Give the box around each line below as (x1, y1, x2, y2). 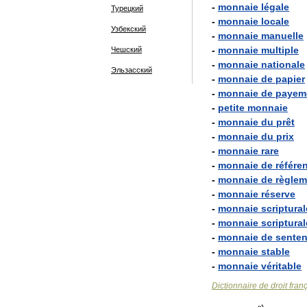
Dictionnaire (212, 281, 257, 291)
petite (218, 102, 245, 113)
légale (261, 1, 289, 12)
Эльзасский (111, 66, 152, 74)
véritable (261, 260, 302, 271)
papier (275, 73, 305, 84)
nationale (261, 59, 305, 70)
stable (261, 246, 290, 257)
